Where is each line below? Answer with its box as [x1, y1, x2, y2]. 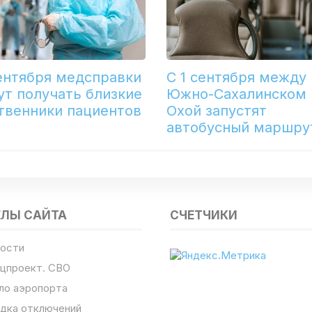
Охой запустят [166, 102, 267, 120]
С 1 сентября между [166, 69, 306, 86]
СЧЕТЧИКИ [169, 208, 237, 222]
